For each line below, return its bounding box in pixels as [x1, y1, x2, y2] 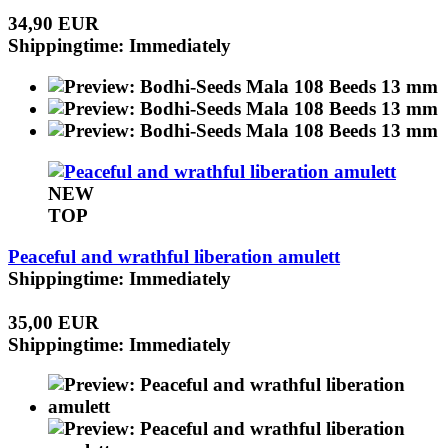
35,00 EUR [8, 311, 99, 333]
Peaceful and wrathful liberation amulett [8, 245, 340, 267]
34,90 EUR [8, 13, 99, 35]
